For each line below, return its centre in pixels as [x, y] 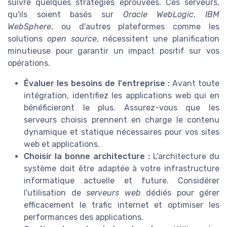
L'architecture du [185, 156]
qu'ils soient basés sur [65, 14]
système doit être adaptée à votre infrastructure [122, 168]
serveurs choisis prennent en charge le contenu [122, 120]
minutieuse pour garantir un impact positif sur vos [113, 51]
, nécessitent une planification [158, 39]
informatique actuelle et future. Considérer [122, 180]
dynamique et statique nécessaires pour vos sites [122, 132]
